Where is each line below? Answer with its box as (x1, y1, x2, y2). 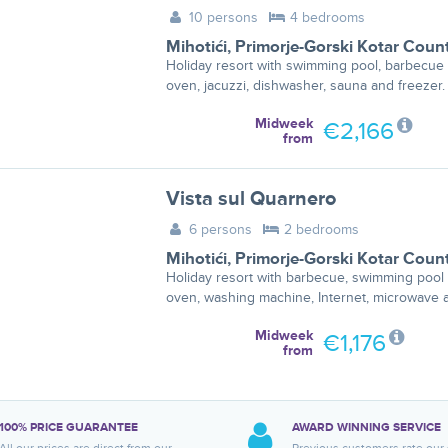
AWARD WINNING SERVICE (291, 420, 441, 435)
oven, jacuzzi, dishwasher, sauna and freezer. (165, 77, 445, 94)
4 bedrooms (285, 9, 365, 26)
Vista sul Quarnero (165, 187, 336, 211)
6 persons (185, 221, 253, 238)
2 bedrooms (279, 221, 359, 238)
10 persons (185, 9, 259, 26)
